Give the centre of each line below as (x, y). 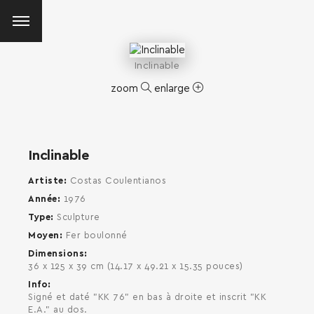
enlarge (173, 88)
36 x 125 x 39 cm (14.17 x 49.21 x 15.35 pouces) (136, 266)
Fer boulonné (96, 235)
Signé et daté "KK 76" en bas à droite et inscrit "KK (147, 297)
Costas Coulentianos (118, 181)
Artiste (46, 181)
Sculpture (78, 217)
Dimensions (56, 254)
